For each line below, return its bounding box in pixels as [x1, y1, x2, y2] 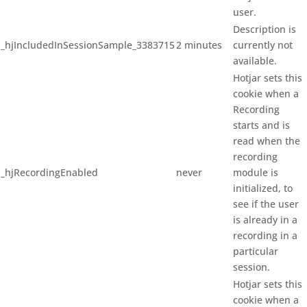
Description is [233, 23, 296, 36]
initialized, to [233, 182, 293, 195]
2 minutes [176, 38, 222, 51]
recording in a [233, 229, 297, 242]
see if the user [233, 197, 299, 210]
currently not [233, 38, 293, 51]
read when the [233, 134, 300, 147]
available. [233, 54, 277, 67]
